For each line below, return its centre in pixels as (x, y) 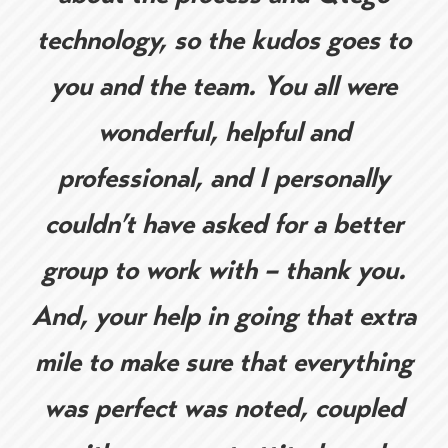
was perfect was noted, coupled (224, 407)
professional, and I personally (224, 177)
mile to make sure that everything (224, 361)
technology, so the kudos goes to (224, 39)
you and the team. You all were (224, 85)
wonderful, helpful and (224, 131)
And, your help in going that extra (224, 315)
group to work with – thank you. (224, 269)
